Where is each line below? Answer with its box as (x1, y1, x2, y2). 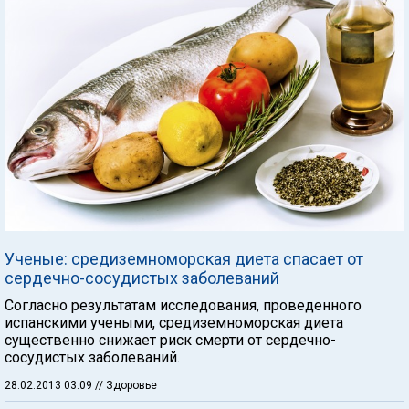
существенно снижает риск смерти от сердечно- (5, 330, 336, 349)
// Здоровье (95, 378, 157, 392)
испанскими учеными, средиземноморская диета (5, 313, 343, 331)
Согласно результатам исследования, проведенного (5, 296, 362, 314)
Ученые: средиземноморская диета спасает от (5, 248, 363, 268)
